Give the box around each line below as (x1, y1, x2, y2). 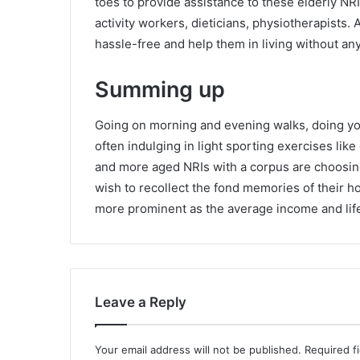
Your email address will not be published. (95, 343, 301, 356)
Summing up (95, 76, 225, 103)
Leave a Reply (95, 294, 186, 310)
